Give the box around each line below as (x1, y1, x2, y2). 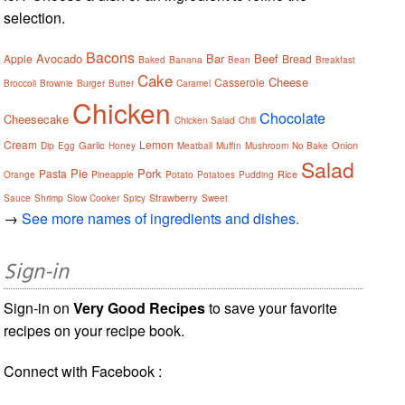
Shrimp (34, 191, 64, 204)
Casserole (214, 73, 266, 89)
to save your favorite (205, 297, 338, 318)
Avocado (36, 49, 83, 67)
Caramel (176, 76, 212, 89)
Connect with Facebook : (4, 360, 163, 381)
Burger (77, 76, 106, 89)
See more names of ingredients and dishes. (22, 207, 300, 229)
